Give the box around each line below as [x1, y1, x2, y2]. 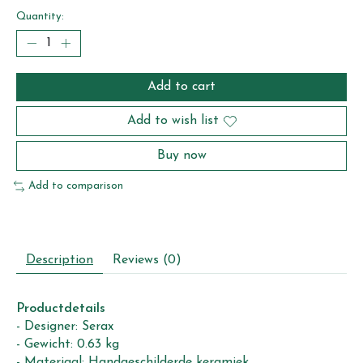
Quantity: [16, 11, 64, 23]
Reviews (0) [113, 254, 181, 267]
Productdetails [16, 302, 105, 316]
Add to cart [147, 80, 216, 94]
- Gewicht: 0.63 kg [16, 338, 119, 352]
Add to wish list [126, 114, 219, 128]
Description [26, 254, 93, 267]
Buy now [156, 149, 207, 163]
